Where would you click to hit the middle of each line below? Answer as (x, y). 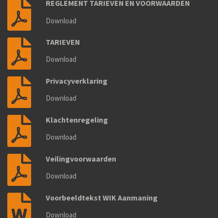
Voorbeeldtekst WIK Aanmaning (102, 197)
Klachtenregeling (77, 119)
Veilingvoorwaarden (81, 158)
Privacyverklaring (77, 81)
